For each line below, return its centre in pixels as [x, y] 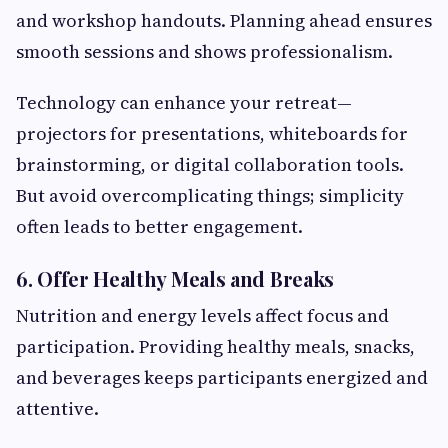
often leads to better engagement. [159, 227]
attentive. [57, 409]
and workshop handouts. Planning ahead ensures [224, 21]
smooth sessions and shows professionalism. [204, 52]
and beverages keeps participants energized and [222, 378]
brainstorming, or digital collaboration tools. [210, 165]
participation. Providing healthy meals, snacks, [215, 347]
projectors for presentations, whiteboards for [212, 134]
